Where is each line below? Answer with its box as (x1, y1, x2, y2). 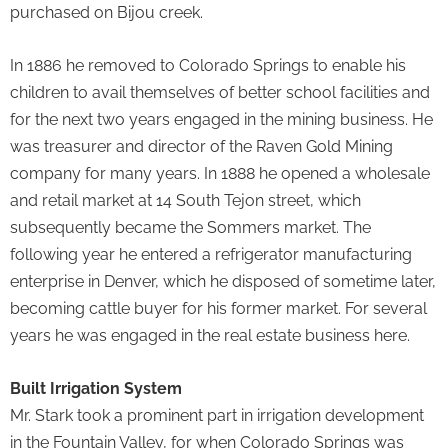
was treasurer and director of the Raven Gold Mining (10, 137, 393, 156)
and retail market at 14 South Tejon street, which (10, 191, 361, 210)
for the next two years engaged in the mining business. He (10, 110, 433, 129)
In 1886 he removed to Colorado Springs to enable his (10, 56, 406, 75)
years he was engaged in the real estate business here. (10, 326, 410, 345)
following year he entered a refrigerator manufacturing (10, 245, 412, 264)
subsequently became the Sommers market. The (10, 218, 371, 237)
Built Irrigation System (10, 379, 182, 399)
